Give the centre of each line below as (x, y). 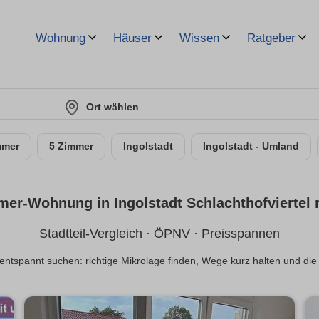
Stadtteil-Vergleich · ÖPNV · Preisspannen (159, 234)
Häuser (132, 38)
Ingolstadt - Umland (251, 146)
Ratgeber (271, 38)
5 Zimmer (71, 146)
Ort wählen (113, 107)
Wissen (199, 38)
